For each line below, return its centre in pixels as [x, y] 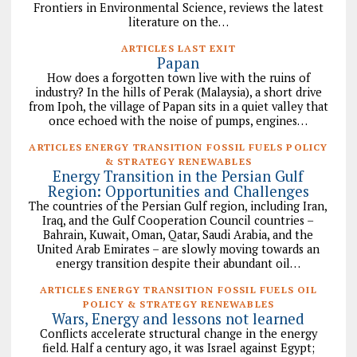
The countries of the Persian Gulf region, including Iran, [178, 206]
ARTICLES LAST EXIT [178, 49]
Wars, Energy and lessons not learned [178, 319]
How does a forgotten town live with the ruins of [178, 78]
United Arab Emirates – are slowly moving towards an [178, 249]
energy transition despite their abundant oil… [178, 264]
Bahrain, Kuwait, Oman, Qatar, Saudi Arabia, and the [178, 235]
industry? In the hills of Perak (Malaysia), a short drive [178, 92]
